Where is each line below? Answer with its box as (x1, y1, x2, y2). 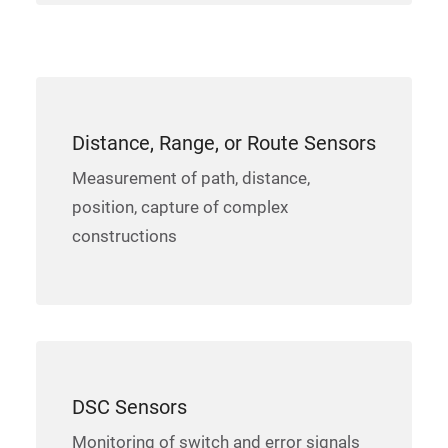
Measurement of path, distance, (72, 168, 310, 188)
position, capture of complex (72, 197, 288, 217)
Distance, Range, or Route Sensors (72, 131, 376, 155)
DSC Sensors (72, 395, 187, 419)
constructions (72, 226, 177, 246)
